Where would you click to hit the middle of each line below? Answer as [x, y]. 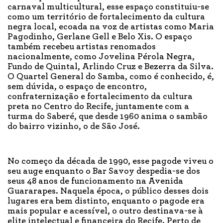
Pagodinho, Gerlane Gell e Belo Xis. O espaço [100, 37]
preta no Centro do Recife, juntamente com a [98, 107]
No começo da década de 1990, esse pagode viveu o [111, 162]
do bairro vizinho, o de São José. [74, 127]
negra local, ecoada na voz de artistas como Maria [111, 27]
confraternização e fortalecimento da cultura [100, 97]
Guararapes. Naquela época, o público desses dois [108, 191]
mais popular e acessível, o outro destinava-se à [105, 211]
